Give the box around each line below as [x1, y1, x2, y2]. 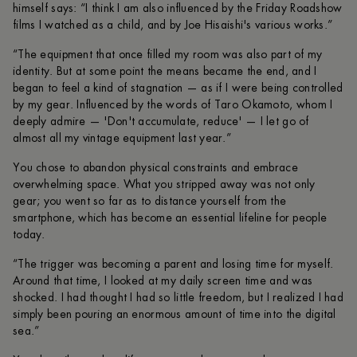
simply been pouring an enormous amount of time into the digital [13, 308, 336, 320]
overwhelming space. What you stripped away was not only [13, 178, 316, 190]
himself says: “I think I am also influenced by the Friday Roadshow [13, 2, 343, 14]
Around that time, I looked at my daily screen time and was [13, 275, 313, 287]
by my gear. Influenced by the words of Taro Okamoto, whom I [13, 99, 333, 111]
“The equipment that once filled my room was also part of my [13, 49, 323, 61]
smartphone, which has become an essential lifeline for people [13, 212, 328, 224]
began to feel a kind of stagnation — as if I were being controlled [13, 82, 343, 94]
